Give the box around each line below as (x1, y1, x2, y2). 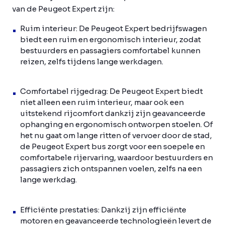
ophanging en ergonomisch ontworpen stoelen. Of (20, 120, 213, 130)
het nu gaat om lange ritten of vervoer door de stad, (20, 131, 212, 141)
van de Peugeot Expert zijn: (12, 4, 115, 14)
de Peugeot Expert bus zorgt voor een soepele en (20, 142, 205, 152)
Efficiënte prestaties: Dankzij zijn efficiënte (20, 204, 186, 214)
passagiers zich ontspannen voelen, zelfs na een (20, 164, 202, 174)
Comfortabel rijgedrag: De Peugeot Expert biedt (20, 86, 203, 96)
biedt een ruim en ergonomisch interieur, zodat (20, 34, 201, 44)
